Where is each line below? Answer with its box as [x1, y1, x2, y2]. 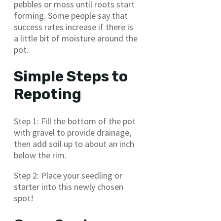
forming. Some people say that [14, 10, 128, 22]
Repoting [14, 85, 81, 104]
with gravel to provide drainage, [14, 126, 131, 138]
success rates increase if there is [14, 21, 133, 33]
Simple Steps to [14, 68, 128, 86]
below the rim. [14, 149, 67, 161]
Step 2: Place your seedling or [14, 169, 122, 181]
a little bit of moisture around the [14, 33, 138, 44]
